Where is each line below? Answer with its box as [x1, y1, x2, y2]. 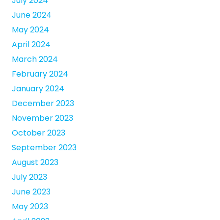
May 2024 [12, 24, 49, 36]
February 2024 [12, 68, 68, 80]
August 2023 [12, 157, 58, 168]
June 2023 [12, 186, 51, 198]
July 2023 [12, 171, 47, 183]
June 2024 [12, 9, 52, 21]
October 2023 [12, 127, 65, 139]
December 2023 [12, 98, 74, 110]
